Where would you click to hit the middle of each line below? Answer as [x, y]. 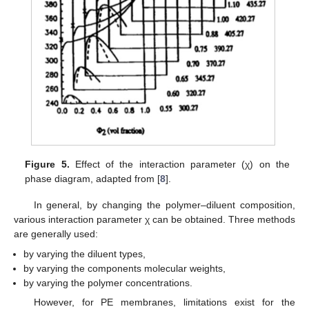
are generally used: [56, 234]
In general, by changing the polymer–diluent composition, [164, 205]
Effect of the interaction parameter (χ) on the [179, 165]
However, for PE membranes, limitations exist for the [164, 302]
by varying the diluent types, [85, 253]
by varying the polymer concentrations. [108, 282]
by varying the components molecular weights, [125, 268]
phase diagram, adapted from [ [93, 179]
